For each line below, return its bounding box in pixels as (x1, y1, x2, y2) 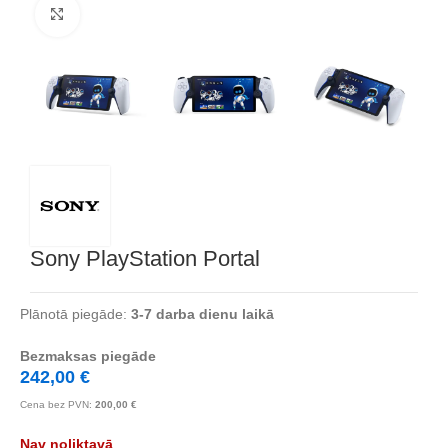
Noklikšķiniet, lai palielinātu (79, 7, 252, 22)
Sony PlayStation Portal (30, 245, 260, 271)
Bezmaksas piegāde (20, 347, 156, 364)
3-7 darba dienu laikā (131, 305, 274, 322)
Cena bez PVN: (20, 398, 95, 410)
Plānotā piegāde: (20, 305, 131, 322)
